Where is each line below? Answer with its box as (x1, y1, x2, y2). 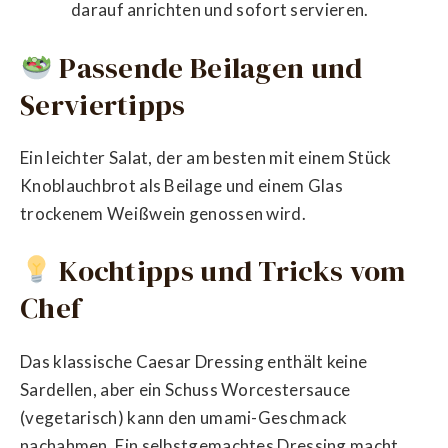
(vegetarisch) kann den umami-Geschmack (20, 406, 348, 428)
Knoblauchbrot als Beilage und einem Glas (20, 174, 343, 196)
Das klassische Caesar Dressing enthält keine (20, 350, 368, 372)
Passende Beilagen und (52, 47, 363, 88)
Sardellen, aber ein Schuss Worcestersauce (20, 378, 351, 400)
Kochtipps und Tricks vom (52, 251, 406, 292)
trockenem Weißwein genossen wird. (20, 202, 306, 224)
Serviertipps (20, 84, 186, 125)
